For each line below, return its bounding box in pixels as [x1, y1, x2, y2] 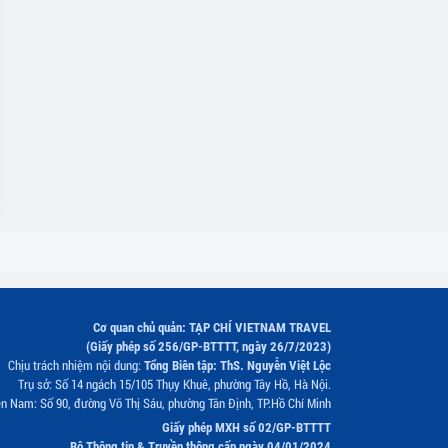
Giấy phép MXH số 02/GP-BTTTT [161, 420, 331, 435]
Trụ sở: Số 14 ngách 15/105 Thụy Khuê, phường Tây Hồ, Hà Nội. [17, 375, 331, 393]
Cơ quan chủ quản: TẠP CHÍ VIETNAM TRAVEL [92, 320, 331, 335]
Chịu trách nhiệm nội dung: [7, 356, 144, 374]
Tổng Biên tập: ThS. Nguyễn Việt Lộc [143, 358, 331, 373]
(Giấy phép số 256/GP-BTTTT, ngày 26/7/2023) [85, 339, 331, 354]
